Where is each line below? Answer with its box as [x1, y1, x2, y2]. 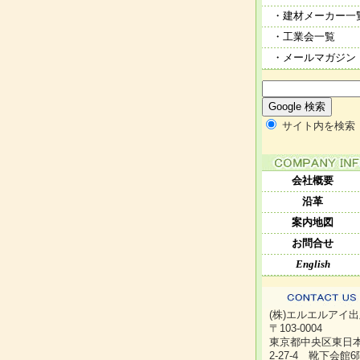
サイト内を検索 [278, 120, 355, 132]
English [295, 259, 330, 270]
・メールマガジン [272, 51, 356, 63]
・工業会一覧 [272, 31, 335, 43]
